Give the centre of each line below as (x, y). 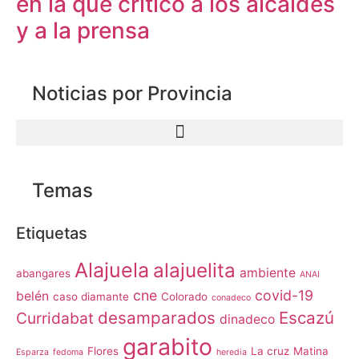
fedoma (68, 352)
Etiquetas (52, 233)
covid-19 (284, 295)
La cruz (270, 351)
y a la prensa (83, 30)
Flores (103, 351)
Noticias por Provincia (132, 93)
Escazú (307, 317)
